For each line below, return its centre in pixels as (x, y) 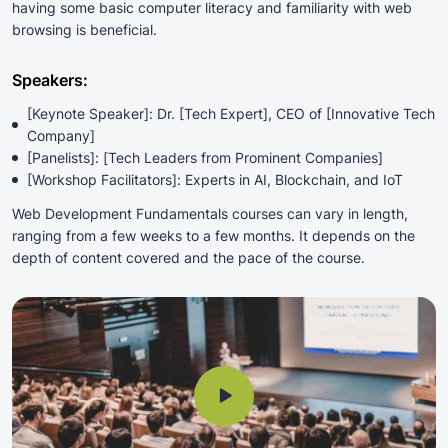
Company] (61, 136)
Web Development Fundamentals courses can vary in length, (210, 214)
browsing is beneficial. (84, 30)
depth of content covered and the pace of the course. (188, 258)
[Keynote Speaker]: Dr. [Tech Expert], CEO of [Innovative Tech (231, 114)
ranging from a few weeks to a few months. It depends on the (213, 236)
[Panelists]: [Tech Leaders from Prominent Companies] (205, 158)
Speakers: (50, 80)
